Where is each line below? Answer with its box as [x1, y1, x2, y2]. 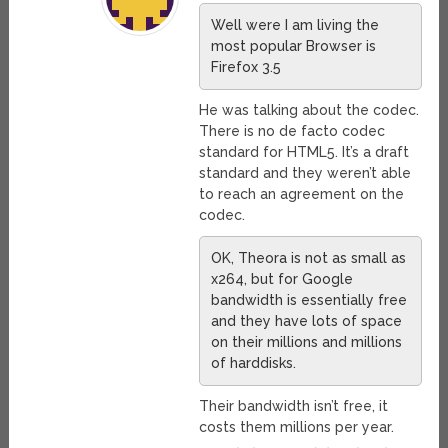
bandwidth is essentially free [211, 292, 408, 309]
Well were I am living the [211, 17, 380, 34]
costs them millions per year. [199, 419, 395, 436]
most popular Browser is [211, 38, 377, 55]
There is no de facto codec [199, 123, 386, 140]
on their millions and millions [211, 334, 403, 351]
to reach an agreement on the [199, 186, 405, 203]
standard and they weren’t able [199, 165, 412, 182]
